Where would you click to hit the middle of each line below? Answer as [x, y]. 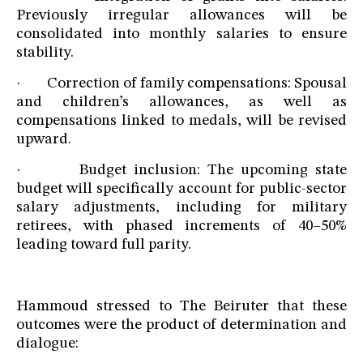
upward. [44, 140]
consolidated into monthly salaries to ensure [181, 35]
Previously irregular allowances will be [181, 16]
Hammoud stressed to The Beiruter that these [181, 307]
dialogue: [47, 344]
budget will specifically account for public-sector [181, 190]
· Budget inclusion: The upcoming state [181, 171]
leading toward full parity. [104, 246]
